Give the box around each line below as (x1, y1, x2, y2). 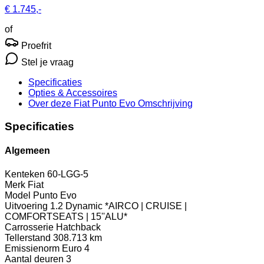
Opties (28, 88, 58, 98)
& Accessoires (58, 88, 117, 98)
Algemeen (5, 146, 50, 156)
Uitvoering (5, 200, 48, 211)
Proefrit (19, 41, 51, 51)
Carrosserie (5, 222, 54, 232)
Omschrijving (138, 98, 193, 109)
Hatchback (56, 222, 101, 232)
